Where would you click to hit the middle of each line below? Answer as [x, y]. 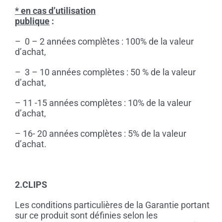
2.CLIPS [31, 185]
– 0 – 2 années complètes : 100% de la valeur [104, 42]
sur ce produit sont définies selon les [86, 216]
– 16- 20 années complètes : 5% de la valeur [100, 134]
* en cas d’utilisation [55, 11]
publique [32, 21]
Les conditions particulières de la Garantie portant [112, 205]
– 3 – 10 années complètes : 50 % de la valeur [105, 72]
